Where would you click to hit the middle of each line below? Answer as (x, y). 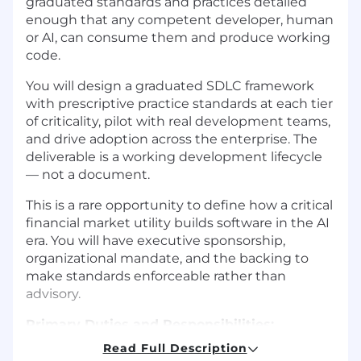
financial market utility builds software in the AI (178, 222)
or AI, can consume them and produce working (178, 37)
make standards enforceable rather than (156, 276)
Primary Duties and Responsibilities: (150, 324)
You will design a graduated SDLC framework (170, 85)
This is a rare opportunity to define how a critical (179, 205)
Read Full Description (175, 348)
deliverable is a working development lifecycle (174, 156)
